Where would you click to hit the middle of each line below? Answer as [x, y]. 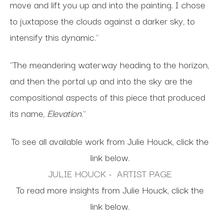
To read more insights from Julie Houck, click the [110, 189]
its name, [28, 113]
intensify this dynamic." [54, 37]
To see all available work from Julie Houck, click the [110, 141]
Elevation [64, 113]
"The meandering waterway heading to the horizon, [110, 65]
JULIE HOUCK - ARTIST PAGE [110, 173]
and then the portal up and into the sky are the [101, 81]
